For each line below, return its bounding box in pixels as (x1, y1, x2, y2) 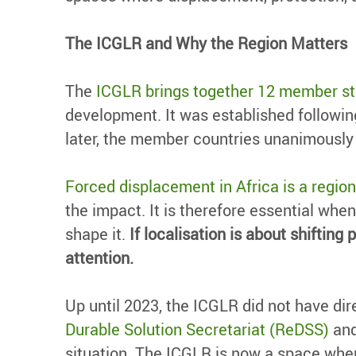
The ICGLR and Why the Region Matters (65, 32, 347, 54)
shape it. (65, 222, 130, 245)
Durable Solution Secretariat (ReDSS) (65, 318, 329, 340)
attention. (65, 246, 133, 269)
